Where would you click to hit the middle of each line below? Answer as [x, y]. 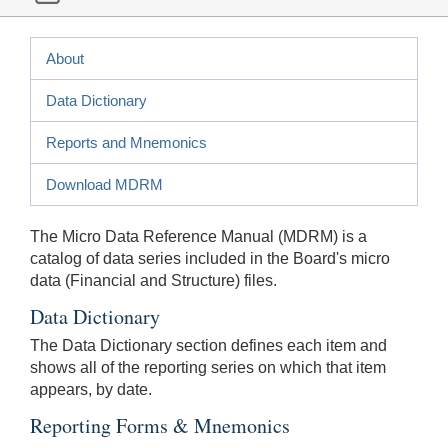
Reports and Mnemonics [126, 142]
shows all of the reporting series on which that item [208, 367]
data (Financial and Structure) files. [153, 280]
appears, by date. [91, 389]
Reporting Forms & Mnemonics [160, 425]
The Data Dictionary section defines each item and [208, 345]
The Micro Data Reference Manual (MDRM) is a [198, 236]
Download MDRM [104, 184]
